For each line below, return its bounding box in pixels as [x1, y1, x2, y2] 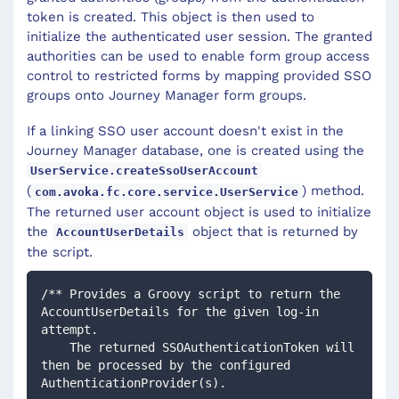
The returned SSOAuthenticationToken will [41, 339, 69, 354]
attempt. [41, 322, 112, 337]
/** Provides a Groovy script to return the [41, 286, 340, 301]
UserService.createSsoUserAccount [30, 164, 258, 178]
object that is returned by [188, 223, 358, 240]
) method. [302, 183, 364, 199]
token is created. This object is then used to [27, 9, 314, 26]
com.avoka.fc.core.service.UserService [35, 184, 298, 199]
